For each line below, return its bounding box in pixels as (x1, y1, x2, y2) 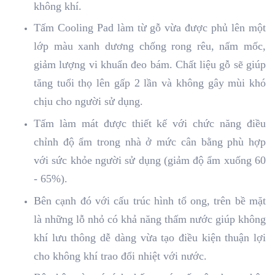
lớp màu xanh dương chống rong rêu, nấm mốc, (34, 40, 266, 53)
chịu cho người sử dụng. (34, 95, 143, 108)
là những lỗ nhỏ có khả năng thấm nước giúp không (34, 212, 266, 225)
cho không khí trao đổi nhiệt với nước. (34, 249, 207, 262)
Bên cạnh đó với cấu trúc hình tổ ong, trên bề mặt (34, 194, 266, 207)
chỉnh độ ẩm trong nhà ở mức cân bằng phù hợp (34, 135, 266, 148)
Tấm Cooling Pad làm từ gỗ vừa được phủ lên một (34, 21, 266, 34)
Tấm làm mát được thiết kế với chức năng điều (34, 117, 266, 130)
